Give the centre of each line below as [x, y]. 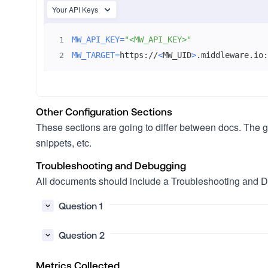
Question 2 [82, 235]
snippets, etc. [64, 143]
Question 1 [81, 205]
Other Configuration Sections [104, 111]
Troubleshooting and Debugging [111, 165]
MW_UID [177, 55]
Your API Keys [75, 9]
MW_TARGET [93, 55]
